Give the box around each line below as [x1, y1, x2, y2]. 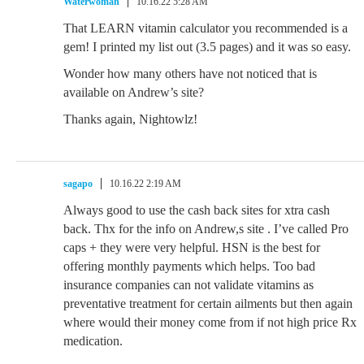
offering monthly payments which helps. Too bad [63, 259, 315, 273]
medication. [63, 334, 123, 348]
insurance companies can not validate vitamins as [63, 278, 314, 292]
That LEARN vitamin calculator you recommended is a [63, 21, 348, 35]
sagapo [63, 178, 93, 189]
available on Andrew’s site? [63, 85, 204, 99]
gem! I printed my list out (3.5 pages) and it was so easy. [63, 40, 351, 54]
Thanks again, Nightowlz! [63, 112, 197, 126]
